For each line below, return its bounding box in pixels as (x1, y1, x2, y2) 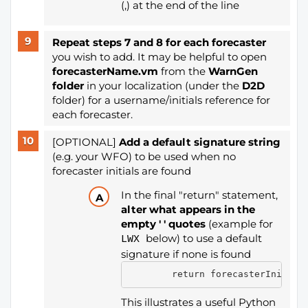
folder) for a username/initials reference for (52, 93, 270, 107)
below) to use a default (145, 231, 262, 245)
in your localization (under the (83, 78, 242, 92)
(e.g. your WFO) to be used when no (52, 150, 236, 163)
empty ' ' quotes (120, 217, 206, 230)
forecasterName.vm (52, 64, 158, 78)
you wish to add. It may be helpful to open (52, 49, 267, 63)
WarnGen (208, 64, 258, 78)
